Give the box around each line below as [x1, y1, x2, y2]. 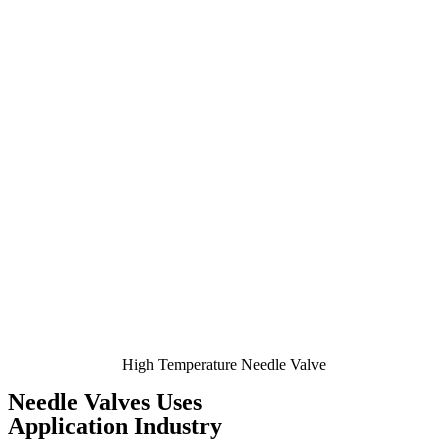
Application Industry [8, 412, 222, 439]
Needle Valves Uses [8, 388, 202, 415]
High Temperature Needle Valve [122, 355, 326, 373]
